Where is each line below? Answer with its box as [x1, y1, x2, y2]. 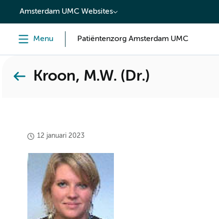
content [12, 4, 44, 13]
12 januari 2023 [37, 132, 85, 139]
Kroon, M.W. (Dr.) [33, 69, 150, 84]
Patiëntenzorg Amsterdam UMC [77, 35, 188, 43]
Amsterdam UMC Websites [20, 8, 113, 16]
